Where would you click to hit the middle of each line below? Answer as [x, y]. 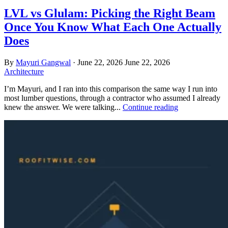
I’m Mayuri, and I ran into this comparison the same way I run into [111, 89]
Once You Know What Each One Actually [113, 27]
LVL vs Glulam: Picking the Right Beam [110, 13]
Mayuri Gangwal [43, 63]
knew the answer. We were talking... [63, 107]
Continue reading [150, 107]
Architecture [24, 72]
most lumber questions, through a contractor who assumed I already [112, 98]
